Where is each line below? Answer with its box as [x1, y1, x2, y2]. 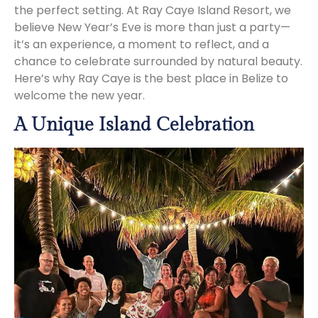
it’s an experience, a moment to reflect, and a [14, 35, 269, 53]
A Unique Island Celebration [14, 114, 254, 136]
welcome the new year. [14, 87, 145, 104]
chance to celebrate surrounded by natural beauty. [14, 53, 302, 70]
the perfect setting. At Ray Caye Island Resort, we [14, 1, 291, 18]
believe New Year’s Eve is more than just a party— [14, 18, 290, 35]
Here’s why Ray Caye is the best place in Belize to [14, 70, 288, 87]
